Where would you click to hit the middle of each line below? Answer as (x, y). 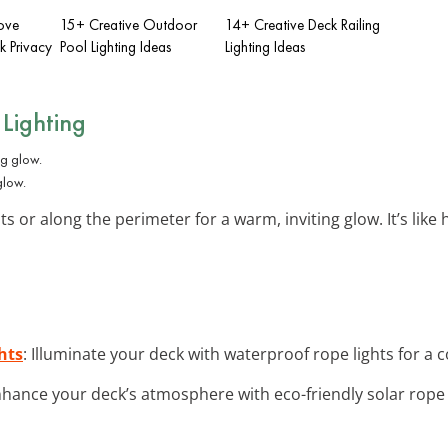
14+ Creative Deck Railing (302, 24)
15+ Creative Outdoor (128, 24)
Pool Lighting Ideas (115, 46)
